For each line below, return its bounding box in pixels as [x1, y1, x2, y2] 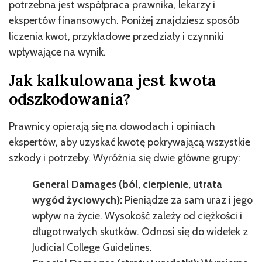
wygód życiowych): [32, 193, 125, 206]
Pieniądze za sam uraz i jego [125, 193, 253, 206]
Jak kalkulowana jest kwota [9, 70, 216, 90]
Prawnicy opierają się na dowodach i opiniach [9, 119, 215, 133]
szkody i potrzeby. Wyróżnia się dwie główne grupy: [9, 151, 240, 164]
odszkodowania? [9, 88, 130, 109]
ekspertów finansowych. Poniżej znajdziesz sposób [9, 13, 239, 27]
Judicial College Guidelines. [32, 240, 152, 254]
